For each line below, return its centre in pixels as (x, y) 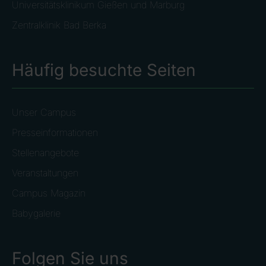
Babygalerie (36, 213)
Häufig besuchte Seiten (104, 70)
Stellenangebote (45, 153)
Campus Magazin (49, 193)
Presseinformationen (55, 133)
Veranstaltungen (45, 173)
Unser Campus (44, 113)
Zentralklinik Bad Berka (59, 25)
